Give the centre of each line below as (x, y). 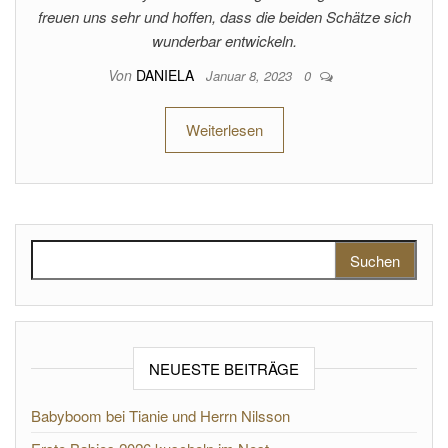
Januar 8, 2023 (250, 75)
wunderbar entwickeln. (224, 40)
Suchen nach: (78, 251)
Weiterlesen (224, 129)
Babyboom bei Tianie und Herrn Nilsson (160, 415)
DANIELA (166, 75)
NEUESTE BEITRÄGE (224, 368)
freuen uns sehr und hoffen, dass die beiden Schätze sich (224, 16)
